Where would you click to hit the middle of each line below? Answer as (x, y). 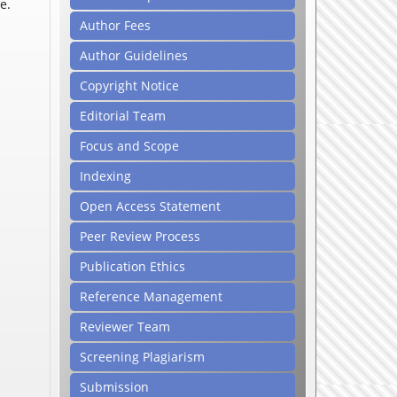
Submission (114, 386)
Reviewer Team (125, 326)
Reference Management (151, 296)
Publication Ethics (132, 266)
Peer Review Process (140, 236)
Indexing (105, 175)
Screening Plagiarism (142, 356)
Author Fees (115, 25)
